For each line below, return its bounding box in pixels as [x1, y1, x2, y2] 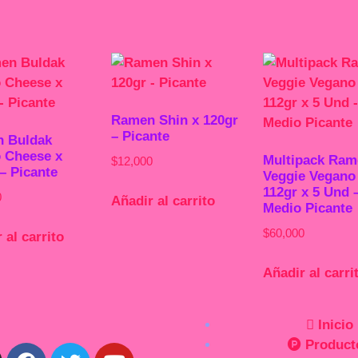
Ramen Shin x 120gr [111, 113, 239, 128]
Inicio [317, 316, 353, 332]
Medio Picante [262, 201, 352, 216]
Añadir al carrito [111, 193, 216, 209]
